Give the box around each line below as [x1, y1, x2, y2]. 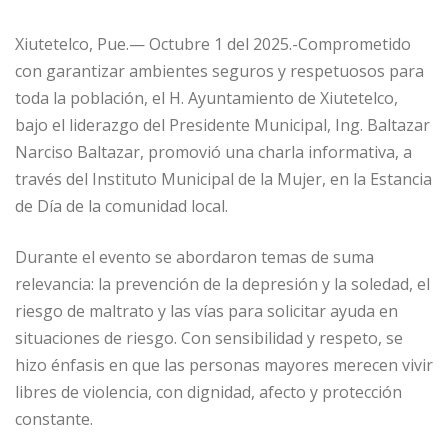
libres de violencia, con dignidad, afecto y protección [15, 381, 402, 404]
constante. [15, 408, 93, 431]
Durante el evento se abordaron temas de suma [15, 246, 374, 269]
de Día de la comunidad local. [15, 195, 228, 218]
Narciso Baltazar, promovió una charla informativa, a [15, 141, 412, 164]
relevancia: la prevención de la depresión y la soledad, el [15, 273, 430, 296]
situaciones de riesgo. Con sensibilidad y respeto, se [15, 327, 403, 350]
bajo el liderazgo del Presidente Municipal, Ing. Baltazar [15, 114, 430, 137]
